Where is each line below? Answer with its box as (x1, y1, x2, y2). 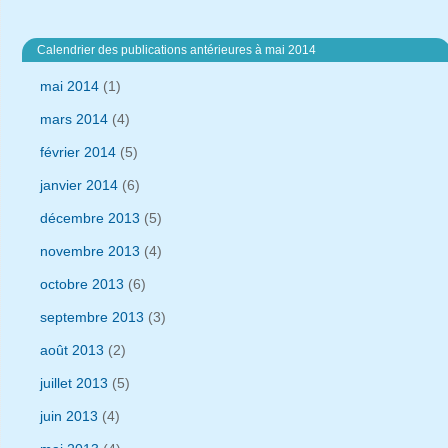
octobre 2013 (40, 275, 124, 292)
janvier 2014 (40, 176, 118, 193)
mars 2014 (40, 110, 108, 127)
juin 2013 (40, 407, 98, 424)
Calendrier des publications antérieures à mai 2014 (37, 42, 316, 57)
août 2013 (40, 341, 104, 358)
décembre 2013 (40, 209, 140, 226)
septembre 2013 (40, 308, 144, 325)
